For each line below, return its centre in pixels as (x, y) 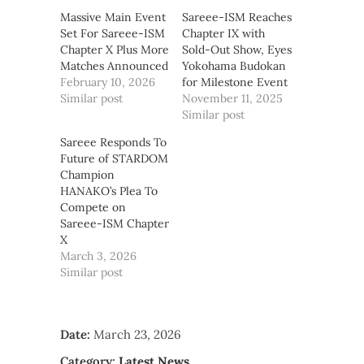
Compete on (93, 207)
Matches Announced (114, 65)
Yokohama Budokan (234, 65)
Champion (87, 174)
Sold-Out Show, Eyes (237, 49)
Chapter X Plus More (115, 49)
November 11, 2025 (232, 98)
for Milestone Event (235, 82)
